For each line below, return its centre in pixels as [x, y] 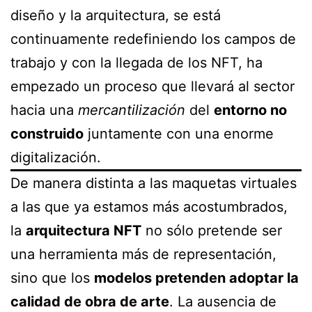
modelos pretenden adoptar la [196, 278]
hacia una [44, 110]
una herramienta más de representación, [143, 255]
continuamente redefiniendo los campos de [153, 39]
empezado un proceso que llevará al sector [153, 87]
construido [47, 134]
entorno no [250, 110]
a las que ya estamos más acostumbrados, [149, 207]
